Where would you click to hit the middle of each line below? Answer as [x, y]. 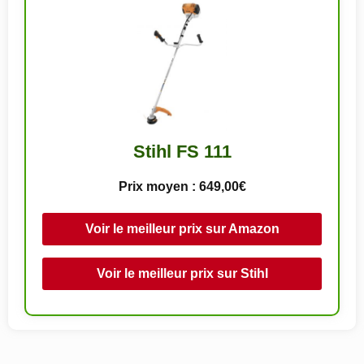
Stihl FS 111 [182, 151]
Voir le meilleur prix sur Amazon [182, 228]
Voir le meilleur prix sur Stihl [182, 273]
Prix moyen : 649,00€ [182, 186]
